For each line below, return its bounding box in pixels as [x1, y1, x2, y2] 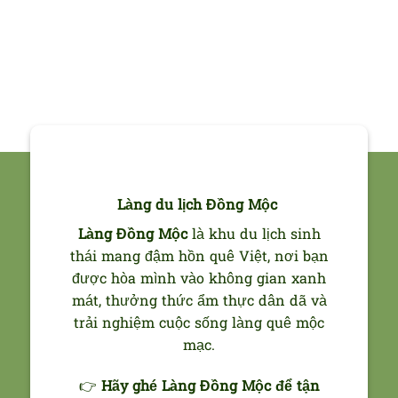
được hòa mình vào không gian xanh [72, 268, 326, 291]
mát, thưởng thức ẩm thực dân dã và [71, 291, 327, 313]
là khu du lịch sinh [187, 224, 321, 246]
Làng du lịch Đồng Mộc [116, 195, 277, 217]
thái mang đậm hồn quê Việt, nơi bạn [69, 246, 329, 268]
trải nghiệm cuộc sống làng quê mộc [74, 313, 324, 335]
